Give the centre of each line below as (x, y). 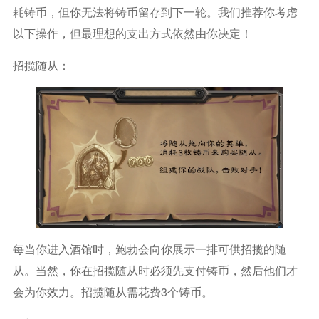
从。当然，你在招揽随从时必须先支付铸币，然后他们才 (155, 270)
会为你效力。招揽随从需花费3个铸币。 (113, 291)
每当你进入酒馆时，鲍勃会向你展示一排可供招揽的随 (149, 249)
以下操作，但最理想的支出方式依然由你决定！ (132, 33)
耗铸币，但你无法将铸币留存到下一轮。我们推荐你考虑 (155, 11)
